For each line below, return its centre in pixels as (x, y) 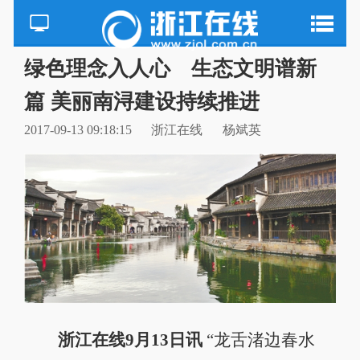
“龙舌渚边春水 (258, 340)
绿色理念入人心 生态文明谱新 (170, 68)
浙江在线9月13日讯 (130, 340)
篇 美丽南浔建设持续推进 (141, 101)
